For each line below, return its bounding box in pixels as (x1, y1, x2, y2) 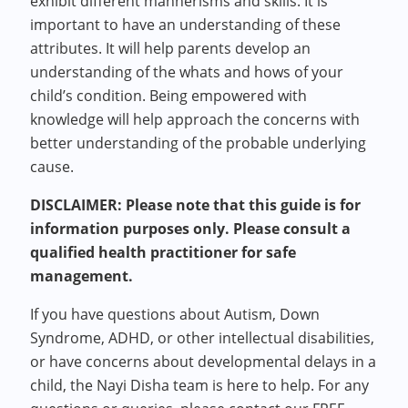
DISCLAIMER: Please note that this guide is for (30, 195, 362, 215)
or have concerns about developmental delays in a (30, 352, 377, 372)
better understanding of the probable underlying (30, 133, 367, 153)
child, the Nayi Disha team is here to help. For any (30, 375, 370, 395)
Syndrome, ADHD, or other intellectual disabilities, (30, 328, 375, 348)
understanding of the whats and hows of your (30, 62, 344, 82)
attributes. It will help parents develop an (30, 38, 311, 58)
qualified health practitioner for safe (30, 242, 297, 262)
